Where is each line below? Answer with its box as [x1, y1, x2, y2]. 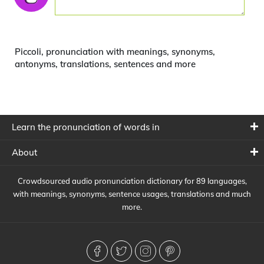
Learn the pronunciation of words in [12, 121, 160, 133]
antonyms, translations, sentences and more [15, 58, 196, 70]
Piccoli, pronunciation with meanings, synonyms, [15, 46, 215, 57]
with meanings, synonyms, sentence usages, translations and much [13, 189, 251, 199]
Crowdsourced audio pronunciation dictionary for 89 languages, [17, 176, 247, 186]
